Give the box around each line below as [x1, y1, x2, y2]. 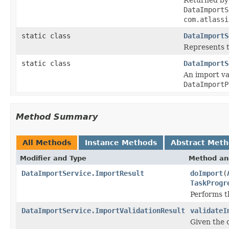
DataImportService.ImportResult [21, 169, 144, 177]
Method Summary [16, 111, 98, 122]
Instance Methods [85, 138, 157, 147]
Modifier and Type [20, 154, 86, 162]
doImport [190, 169, 223, 177]
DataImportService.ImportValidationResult [21, 206, 185, 215]
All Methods [22, 138, 71, 147]
